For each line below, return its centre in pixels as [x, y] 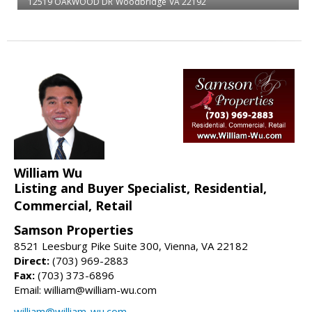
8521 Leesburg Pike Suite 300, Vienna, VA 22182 [131, 245]
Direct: [32, 260]
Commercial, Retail [73, 205]
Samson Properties [73, 229]
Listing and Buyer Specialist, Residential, [140, 188]
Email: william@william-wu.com [85, 289]
